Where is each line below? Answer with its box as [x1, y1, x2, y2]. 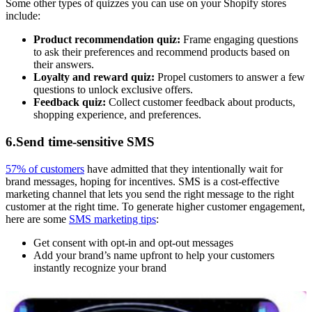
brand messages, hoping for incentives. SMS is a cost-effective [6, 175, 279, 187]
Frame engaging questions [183, 33, 298, 46]
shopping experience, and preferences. [33, 109, 201, 121]
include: [6, 10, 40, 22]
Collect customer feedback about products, [109, 96, 295, 109]
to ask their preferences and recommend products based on [33, 46, 290, 58]
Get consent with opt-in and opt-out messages [33, 236, 233, 249]
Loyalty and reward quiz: [33, 71, 157, 84]
